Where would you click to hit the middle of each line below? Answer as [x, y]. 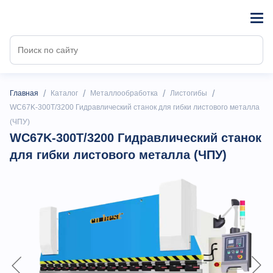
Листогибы [189, 93]
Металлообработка [124, 93]
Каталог [64, 93]
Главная [24, 93]
